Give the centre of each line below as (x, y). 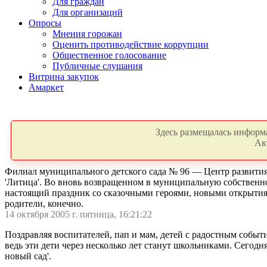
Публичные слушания (97, 66)
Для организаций (88, 12)
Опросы (45, 23)
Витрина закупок (64, 77)
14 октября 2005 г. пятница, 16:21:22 (78, 214)
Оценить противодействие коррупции (131, 44)
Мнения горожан (87, 34)
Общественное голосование (109, 55)
